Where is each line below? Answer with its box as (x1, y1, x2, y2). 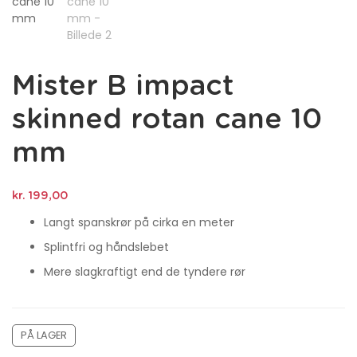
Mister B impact (12, 73, 233, 101)
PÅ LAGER (21, 327, 67, 343)
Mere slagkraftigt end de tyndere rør (44, 263, 245, 280)
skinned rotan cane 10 (12, 106, 322, 135)
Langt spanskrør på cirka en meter (44, 214, 234, 230)
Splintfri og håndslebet (44, 238, 169, 255)
